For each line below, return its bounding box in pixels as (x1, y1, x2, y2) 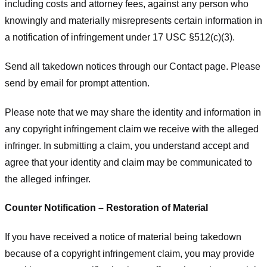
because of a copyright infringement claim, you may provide (5, 249, 254, 259)
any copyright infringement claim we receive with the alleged (5, 123, 259, 134)
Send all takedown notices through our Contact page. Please (5, 61, 260, 72)
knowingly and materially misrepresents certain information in (5, 15, 262, 26)
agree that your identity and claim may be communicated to (5, 157, 252, 167)
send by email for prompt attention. (5, 77, 150, 88)
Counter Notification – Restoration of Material (5, 203, 208, 213)
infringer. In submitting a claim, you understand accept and (5, 140, 249, 151)
